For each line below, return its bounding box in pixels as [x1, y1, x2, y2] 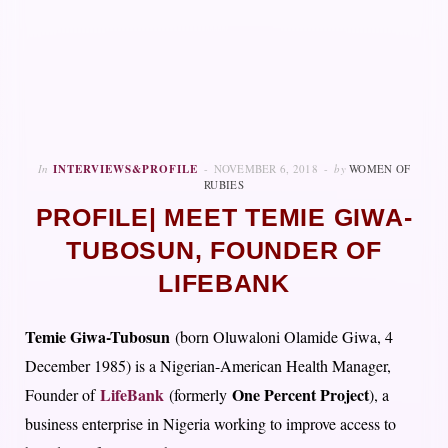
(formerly [164, 384, 232, 406]
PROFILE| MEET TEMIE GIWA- [35, 204, 413, 232]
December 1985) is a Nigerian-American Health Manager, [25, 355, 391, 377]
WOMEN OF [349, 161, 411, 177]
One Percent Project [232, 383, 369, 407]
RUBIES [204, 177, 244, 193]
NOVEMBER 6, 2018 [213, 161, 318, 177]
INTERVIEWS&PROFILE [52, 161, 198, 178]
